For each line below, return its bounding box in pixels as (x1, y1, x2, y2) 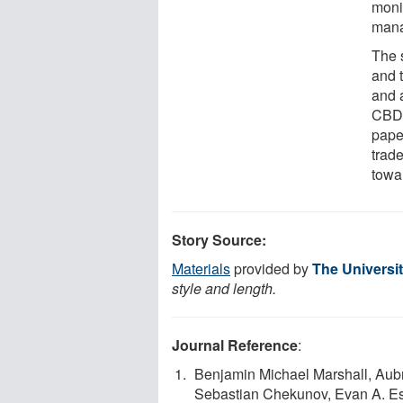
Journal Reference (172, 334, 298, 355)
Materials (172, 257, 230, 279)
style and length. (172, 277, 276, 299)
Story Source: (172, 228, 266, 250)
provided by (230, 257, 312, 279)
